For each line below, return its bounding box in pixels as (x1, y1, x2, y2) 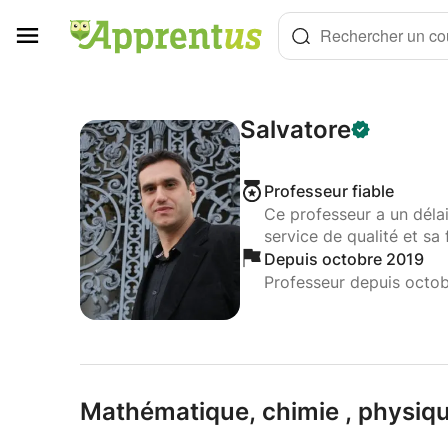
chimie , (256, 397, 352, 426)
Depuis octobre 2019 (263, 249, 424, 269)
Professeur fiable (263, 181, 394, 201)
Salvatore (239, 114, 351, 144)
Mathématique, (80, 397, 256, 426)
